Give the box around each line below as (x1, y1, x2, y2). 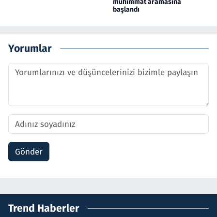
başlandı (112, 5, 139, 14)
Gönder (15, 146, 43, 157)
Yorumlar (8, 42, 52, 55)
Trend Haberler (8, 201, 79, 215)
